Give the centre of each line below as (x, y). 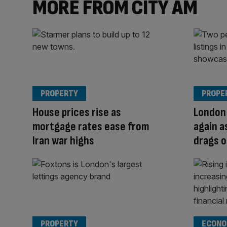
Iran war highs (63, 141)
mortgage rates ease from (91, 127)
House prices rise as (77, 112)
